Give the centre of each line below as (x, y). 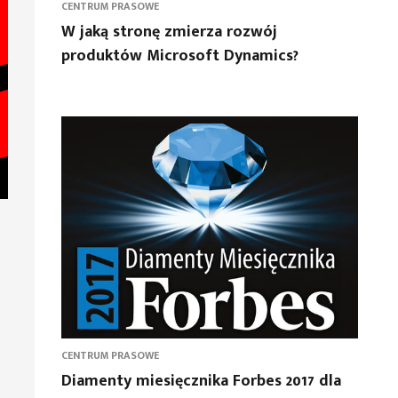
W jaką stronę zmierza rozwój (169, 32)
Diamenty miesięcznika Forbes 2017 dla (201, 381)
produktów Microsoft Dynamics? (179, 56)
